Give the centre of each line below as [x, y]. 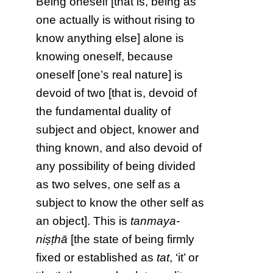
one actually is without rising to [116, 19]
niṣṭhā [52, 239]
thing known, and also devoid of [119, 147]
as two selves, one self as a [108, 184]
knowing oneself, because [105, 56]
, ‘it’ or [184, 257]
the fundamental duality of [104, 111]
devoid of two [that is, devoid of [117, 93]
